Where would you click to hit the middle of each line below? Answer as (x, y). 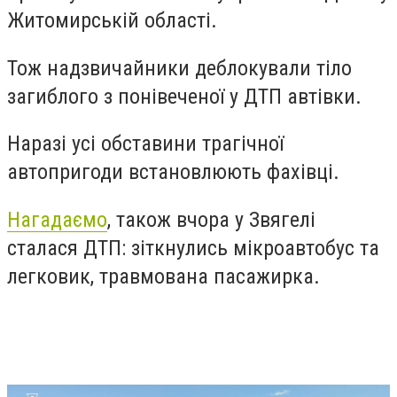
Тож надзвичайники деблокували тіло (179, 68)
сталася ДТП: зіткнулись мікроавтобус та (193, 248)
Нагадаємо (57, 219)
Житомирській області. (112, 20)
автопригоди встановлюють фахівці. (173, 172)
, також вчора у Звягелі (211, 219)
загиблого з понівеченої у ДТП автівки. (184, 96)
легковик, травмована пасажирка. (163, 276)
